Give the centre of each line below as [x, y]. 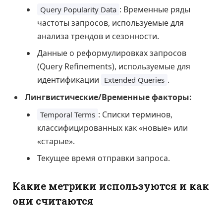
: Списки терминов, [135, 114]
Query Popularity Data [78, 9]
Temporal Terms [68, 114]
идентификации [69, 80]
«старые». [56, 141]
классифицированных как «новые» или [112, 128]
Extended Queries [134, 80]
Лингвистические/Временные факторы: [108, 97]
